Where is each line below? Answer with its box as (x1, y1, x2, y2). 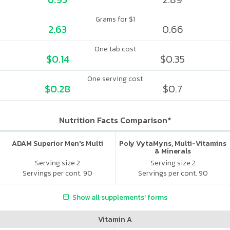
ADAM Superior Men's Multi (12, 138, 103, 149)
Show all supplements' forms (72, 191, 167, 203)
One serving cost (87, 73, 143, 84)
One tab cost (94, 44, 136, 54)
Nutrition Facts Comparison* (59, 114, 171, 126)
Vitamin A (98, 214, 132, 225)
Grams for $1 (95, 14, 135, 25)
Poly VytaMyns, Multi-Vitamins (119, 138, 226, 149)
